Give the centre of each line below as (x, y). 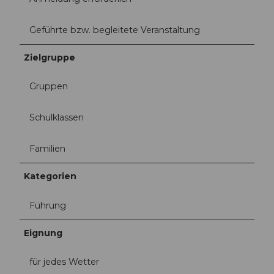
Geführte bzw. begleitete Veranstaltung (115, 30)
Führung (48, 205)
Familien (47, 149)
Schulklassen (57, 118)
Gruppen (49, 87)
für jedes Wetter (64, 261)
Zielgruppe (50, 57)
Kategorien (50, 176)
